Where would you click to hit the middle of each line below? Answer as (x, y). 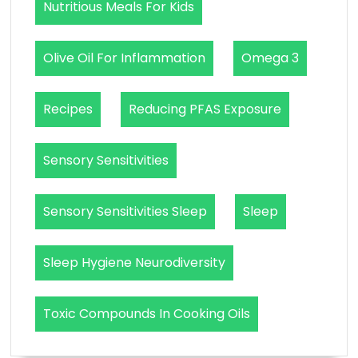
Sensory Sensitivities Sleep (125, 211)
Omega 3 (270, 58)
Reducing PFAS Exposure (205, 109)
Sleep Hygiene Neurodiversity (135, 262)
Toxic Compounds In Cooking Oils (147, 313)
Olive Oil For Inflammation (125, 58)
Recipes (68, 109)
